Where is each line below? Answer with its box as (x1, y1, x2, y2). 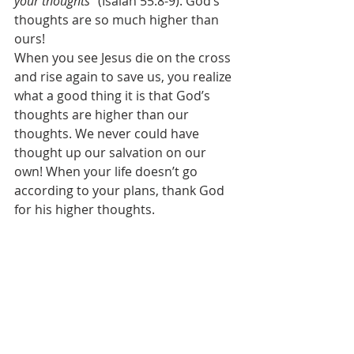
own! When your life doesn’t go (14, 163, 201, 180)
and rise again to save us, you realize (14, 68, 235, 85)
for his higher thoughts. (14, 201, 158, 218)
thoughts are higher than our (14, 106, 192, 123)
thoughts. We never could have (14, 125, 202, 142)
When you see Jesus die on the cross (14, 49, 234, 66)
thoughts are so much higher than (14, 11, 222, 28)
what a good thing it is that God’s (14, 87, 213, 104)
